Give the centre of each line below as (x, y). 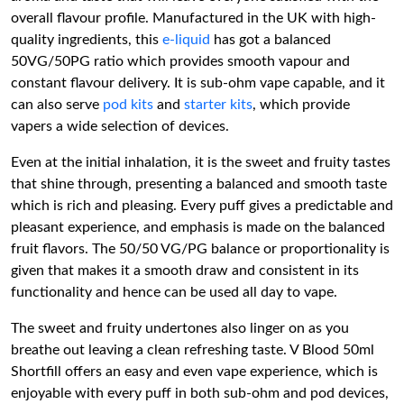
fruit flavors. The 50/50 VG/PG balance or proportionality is (200, 249)
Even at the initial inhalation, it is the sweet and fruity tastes (201, 162)
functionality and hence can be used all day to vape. (174, 292)
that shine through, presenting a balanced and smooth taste (199, 184)
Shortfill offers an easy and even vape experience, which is (194, 372)
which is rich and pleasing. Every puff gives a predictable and (202, 206)
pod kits (128, 105)
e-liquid (186, 40)
